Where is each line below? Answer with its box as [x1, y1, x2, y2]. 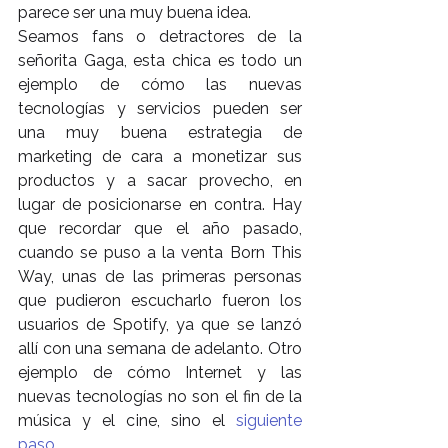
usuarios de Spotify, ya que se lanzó [18, 314, 302, 334]
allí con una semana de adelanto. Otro [18, 338, 302, 358]
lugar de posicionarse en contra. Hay [18, 194, 302, 214]
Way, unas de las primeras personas [18, 266, 302, 286]
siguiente [236, 410, 302, 430]
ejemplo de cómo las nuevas [18, 74, 302, 94]
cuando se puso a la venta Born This [18, 242, 302, 262]
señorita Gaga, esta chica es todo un [18, 50, 302, 70]
